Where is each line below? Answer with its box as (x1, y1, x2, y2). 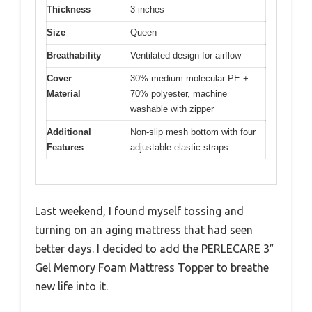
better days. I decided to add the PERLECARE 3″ (35, 242, 274, 255)
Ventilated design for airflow (130, 50, 241, 61)
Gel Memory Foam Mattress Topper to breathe (35, 260, 269, 274)
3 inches (130, 4, 164, 15)
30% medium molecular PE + (130, 73, 249, 84)
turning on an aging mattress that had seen (35, 223, 253, 236)
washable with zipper (130, 104, 214, 115)
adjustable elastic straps (130, 142, 228, 153)
